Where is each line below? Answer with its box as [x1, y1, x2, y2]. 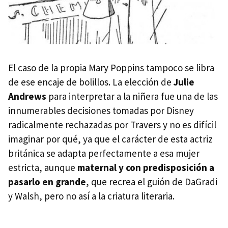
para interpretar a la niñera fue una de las [46, 90, 218, 103]
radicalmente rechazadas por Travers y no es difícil [8, 119, 216, 131]
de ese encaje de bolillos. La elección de [8, 76, 174, 89]
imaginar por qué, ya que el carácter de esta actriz [8, 133, 213, 146]
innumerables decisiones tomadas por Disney [8, 104, 194, 117]
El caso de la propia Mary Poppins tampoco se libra [8, 62, 214, 74]
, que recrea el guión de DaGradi [86, 176, 217, 188]
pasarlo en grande [8, 176, 86, 188]
